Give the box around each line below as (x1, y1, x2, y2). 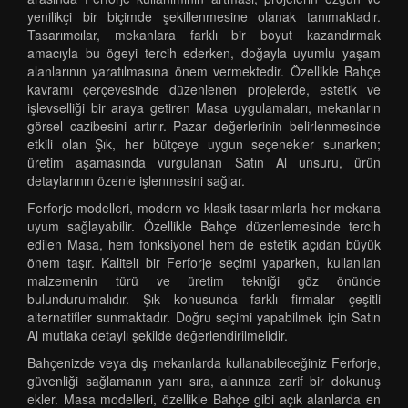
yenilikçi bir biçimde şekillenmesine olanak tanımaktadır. (27, 7, 381, 25)
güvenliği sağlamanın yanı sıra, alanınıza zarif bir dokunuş (27, 372, 381, 390)
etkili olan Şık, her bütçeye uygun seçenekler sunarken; (27, 135, 381, 153)
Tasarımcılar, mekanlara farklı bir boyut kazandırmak (27, 25, 381, 44)
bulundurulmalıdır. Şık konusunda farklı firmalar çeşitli (27, 290, 381, 308)
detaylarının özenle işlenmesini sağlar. (27, 171, 245, 189)
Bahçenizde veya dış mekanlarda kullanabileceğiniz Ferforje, (27, 353, 381, 372)
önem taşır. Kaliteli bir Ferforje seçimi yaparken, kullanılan (27, 253, 381, 271)
